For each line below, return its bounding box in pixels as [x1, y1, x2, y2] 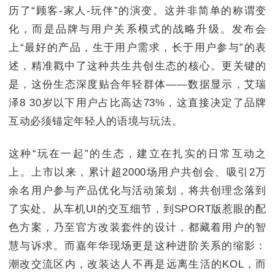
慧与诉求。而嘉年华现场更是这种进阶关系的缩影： [9, 240, 266, 252]
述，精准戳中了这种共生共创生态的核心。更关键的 [9, 60, 266, 72]
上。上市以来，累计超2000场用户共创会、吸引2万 [9, 166, 266, 179]
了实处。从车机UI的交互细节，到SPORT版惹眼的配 [9, 203, 266, 215]
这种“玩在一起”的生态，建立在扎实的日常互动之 [9, 148, 266, 160]
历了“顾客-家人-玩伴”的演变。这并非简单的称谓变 [9, 4, 266, 17]
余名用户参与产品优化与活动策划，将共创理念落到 [9, 185, 266, 197]
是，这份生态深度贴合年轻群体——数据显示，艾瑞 [9, 78, 266, 90]
